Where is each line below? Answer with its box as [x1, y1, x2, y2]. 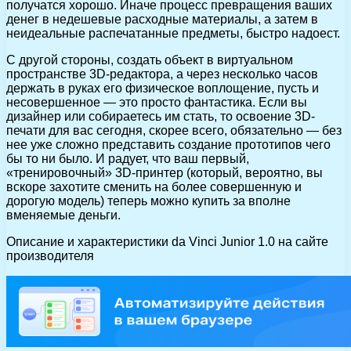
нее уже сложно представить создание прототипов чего [6, 138, 331, 152]
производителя [6, 249, 94, 263]
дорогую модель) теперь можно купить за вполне [6, 194, 291, 208]
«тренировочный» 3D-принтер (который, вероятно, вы [6, 166, 323, 180]
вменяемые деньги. [6, 208, 121, 223]
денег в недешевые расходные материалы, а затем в [6, 13, 318, 27]
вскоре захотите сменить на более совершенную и [6, 180, 302, 194]
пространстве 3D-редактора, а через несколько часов [6, 67, 318, 81]
